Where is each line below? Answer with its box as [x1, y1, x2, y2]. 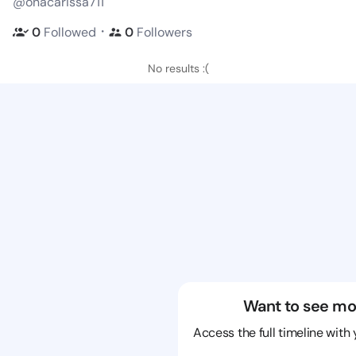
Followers [137, 23, 192, 41]
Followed [44, 23, 96, 41]
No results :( [147, 61, 209, 75]
